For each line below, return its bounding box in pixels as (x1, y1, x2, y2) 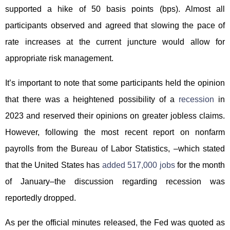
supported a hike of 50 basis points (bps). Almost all (5, 4, 225, 13)
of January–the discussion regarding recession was (5, 177, 225, 186)
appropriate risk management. (5, 53, 113, 63)
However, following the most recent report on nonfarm (5, 127, 225, 137)
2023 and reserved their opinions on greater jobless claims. (5, 111, 225, 120)
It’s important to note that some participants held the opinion (5, 78, 225, 87)
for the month (175, 160, 225, 169)
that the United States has (5, 160, 102, 169)
